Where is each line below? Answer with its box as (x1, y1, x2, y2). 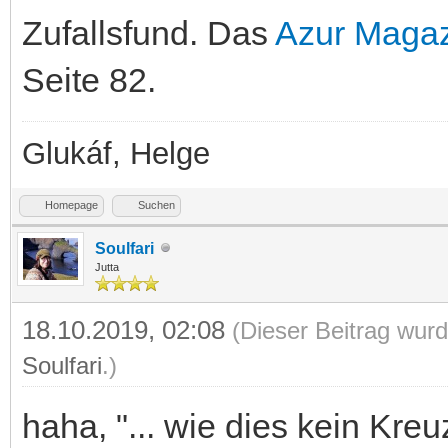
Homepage (45, 198, 98, 211)
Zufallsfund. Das (22, 13, 275, 52)
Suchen (138, 198, 175, 211)
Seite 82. (22, 60, 156, 99)
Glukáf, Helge (22, 135, 210, 171)
